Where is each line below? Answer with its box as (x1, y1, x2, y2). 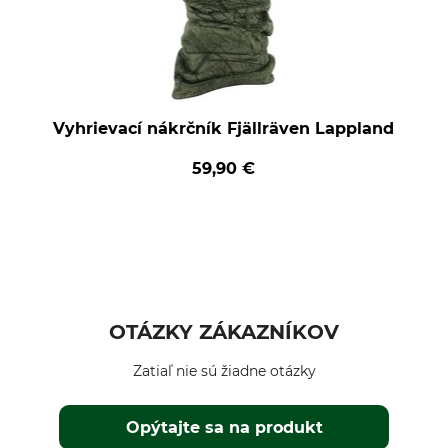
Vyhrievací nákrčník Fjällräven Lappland (53, 119, 395, 138)
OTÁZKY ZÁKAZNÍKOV (109, 320, 339, 344)
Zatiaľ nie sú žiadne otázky (132, 362, 316, 380)
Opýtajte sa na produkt (126, 418, 324, 437)
